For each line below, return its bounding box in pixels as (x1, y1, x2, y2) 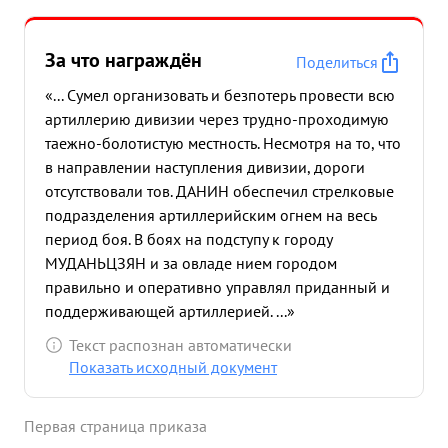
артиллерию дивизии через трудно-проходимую (45, 109, 389, 129)
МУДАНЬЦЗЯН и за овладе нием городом (45, 253, 337, 273)
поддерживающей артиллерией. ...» (45, 301, 295, 321)
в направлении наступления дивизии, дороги (45, 157, 365, 177)
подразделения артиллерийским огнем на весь (45, 205, 376, 225)
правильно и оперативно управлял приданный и (45, 277, 390, 297)
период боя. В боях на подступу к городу (45, 229, 332, 249)
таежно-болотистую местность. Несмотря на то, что (45, 133, 401, 153)
